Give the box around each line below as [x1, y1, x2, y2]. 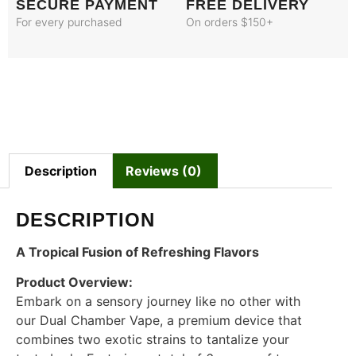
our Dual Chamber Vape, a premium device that [16, 312, 302, 329]
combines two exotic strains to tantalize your [16, 331, 289, 348]
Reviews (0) [125, 162, 202, 179]
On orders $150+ [186, 15, 273, 29]
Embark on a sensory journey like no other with [16, 293, 300, 310]
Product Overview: [16, 274, 133, 291]
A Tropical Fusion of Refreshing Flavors [16, 243, 259, 260]
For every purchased [16, 15, 122, 29]
